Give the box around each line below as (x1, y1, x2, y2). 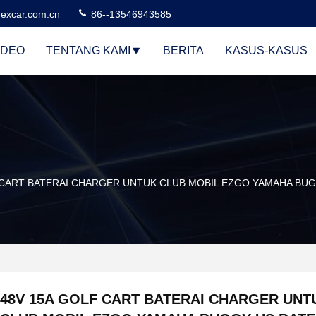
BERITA (163, 44, 204, 56)
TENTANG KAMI (46, 44, 130, 56)
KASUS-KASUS (225, 44, 308, 56)
